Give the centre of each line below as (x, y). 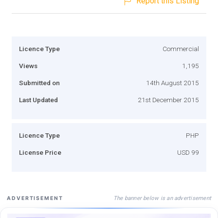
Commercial (181, 48)
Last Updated (38, 100)
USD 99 (188, 152)
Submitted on (39, 82)
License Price (40, 152)
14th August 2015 (173, 82)
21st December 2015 (168, 100)
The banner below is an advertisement (162, 198)
